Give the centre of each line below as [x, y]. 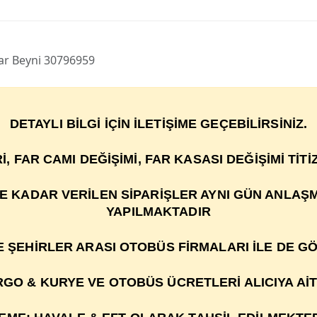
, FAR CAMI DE [52, 159]
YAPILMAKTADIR [158, 212]
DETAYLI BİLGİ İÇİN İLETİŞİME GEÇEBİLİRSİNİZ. [158, 124]
